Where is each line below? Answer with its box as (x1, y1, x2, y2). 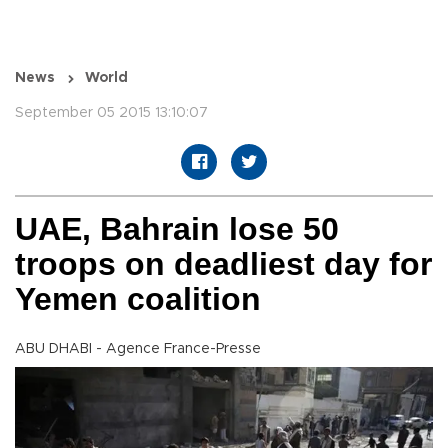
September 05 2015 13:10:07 (15, 106, 208, 121)
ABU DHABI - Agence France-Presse (15, 342, 261, 357)
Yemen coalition (15, 281, 261, 318)
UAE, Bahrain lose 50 (15, 211, 339, 248)
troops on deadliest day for (15, 246, 432, 283)
